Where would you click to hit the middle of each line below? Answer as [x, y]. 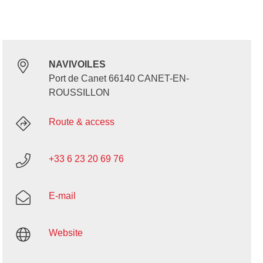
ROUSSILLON [79, 93]
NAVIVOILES [77, 65]
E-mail [62, 196]
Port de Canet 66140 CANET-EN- [119, 79]
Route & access [81, 122]
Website [65, 233]
